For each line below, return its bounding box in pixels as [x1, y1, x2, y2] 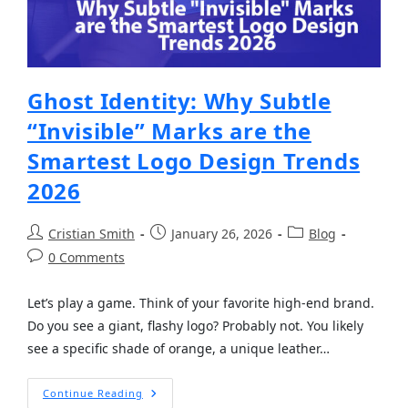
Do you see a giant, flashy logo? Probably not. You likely [26, 317, 363, 335]
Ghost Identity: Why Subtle [26, 86, 331, 117]
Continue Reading [42, 386, 143, 401]
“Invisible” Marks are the [26, 116, 311, 147]
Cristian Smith [47, 225, 135, 243]
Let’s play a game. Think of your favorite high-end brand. [26, 294, 374, 312]
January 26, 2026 [170, 225, 272, 243]
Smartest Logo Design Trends [26, 146, 361, 177]
